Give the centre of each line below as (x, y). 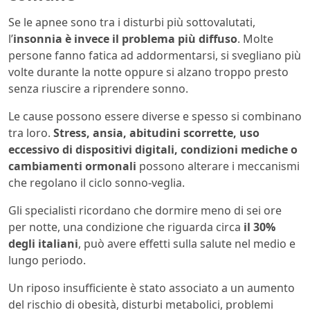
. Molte (255, 38)
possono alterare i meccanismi (218, 166)
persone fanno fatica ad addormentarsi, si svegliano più (155, 55)
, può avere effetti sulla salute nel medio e (187, 243)
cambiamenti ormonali (72, 166)
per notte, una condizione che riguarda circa (126, 227)
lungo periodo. (47, 260)
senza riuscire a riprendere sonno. (98, 88)
